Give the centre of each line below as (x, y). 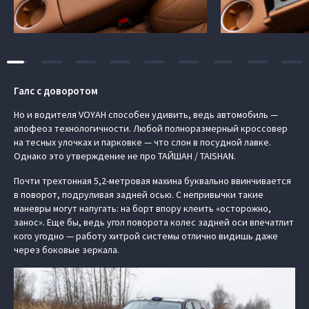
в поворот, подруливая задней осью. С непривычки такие (139, 195)
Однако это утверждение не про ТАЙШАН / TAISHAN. (125, 156)
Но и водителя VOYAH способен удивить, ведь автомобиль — (146, 114)
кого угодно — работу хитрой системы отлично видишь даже (146, 236)
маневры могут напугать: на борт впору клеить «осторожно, (142, 208)
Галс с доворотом (56, 91)
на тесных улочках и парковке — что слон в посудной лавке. (142, 142)
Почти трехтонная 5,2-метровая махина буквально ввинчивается (152, 181)
